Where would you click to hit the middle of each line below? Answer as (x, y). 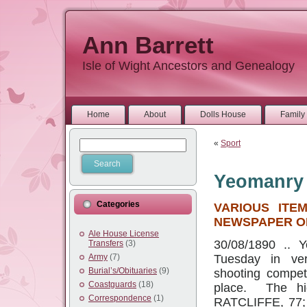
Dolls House (223, 114)
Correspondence (120, 298)
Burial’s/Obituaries (123, 271)
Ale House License (124, 234)
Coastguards (112, 284)
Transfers (106, 243)
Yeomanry (259, 182)
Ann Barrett (148, 45)
